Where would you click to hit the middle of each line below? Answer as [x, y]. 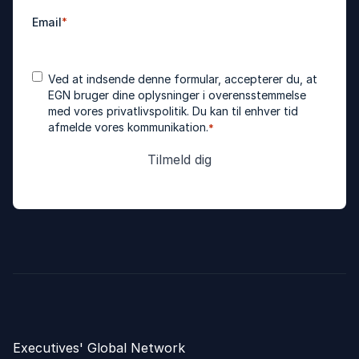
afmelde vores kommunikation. [128, 127]
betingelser [64, 89]
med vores [77, 111]
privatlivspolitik [147, 111]
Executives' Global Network [99, 348]
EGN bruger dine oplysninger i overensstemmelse [177, 95]
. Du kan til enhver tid [242, 111]
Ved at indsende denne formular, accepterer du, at [183, 79]
